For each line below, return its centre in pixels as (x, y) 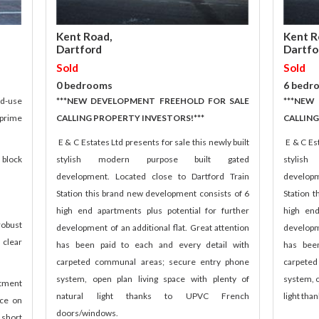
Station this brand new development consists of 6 (153, 194)
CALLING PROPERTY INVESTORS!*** (131, 118)
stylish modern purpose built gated (153, 159)
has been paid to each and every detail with (153, 245)
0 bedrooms (85, 85)
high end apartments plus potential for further (153, 211)
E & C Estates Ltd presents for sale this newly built (154, 142)
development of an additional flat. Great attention (153, 228)
